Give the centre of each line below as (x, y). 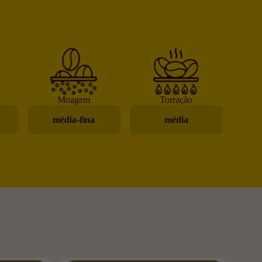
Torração (176, 99)
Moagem (74, 99)
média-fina (74, 119)
